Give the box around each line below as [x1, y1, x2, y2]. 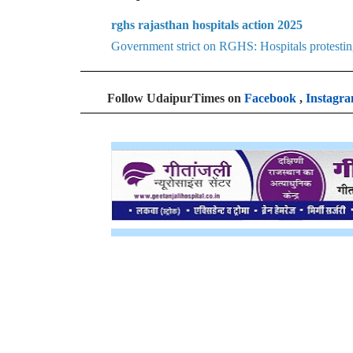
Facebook [244, 91, 296, 105]
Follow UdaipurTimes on [107, 91, 244, 105]
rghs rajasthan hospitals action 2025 [111, 18, 303, 32]
